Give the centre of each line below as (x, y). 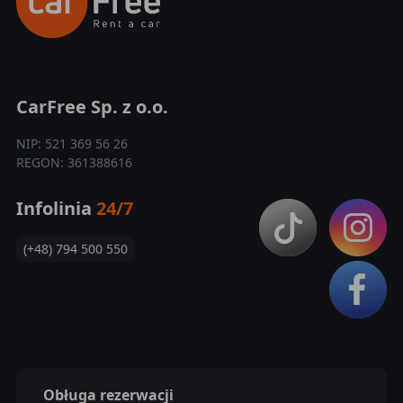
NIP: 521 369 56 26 (72, 143)
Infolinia (56, 208)
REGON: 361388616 (74, 162)
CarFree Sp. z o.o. (92, 106)
